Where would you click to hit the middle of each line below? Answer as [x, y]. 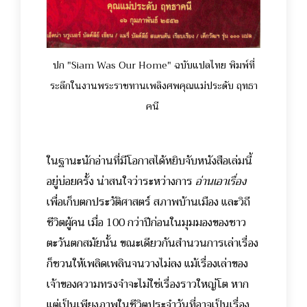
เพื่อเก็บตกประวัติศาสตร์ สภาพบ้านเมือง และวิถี [148, 202]
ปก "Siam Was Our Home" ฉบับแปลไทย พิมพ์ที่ [153, 65]
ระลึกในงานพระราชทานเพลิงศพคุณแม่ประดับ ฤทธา [153, 85]
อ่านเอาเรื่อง [221, 181]
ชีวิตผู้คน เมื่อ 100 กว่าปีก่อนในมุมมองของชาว [146, 222]
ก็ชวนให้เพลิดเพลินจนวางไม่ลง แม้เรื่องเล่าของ [147, 263]
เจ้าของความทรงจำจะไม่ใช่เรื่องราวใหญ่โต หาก [148, 284]
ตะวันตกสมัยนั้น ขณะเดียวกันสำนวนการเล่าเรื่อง [152, 243]
